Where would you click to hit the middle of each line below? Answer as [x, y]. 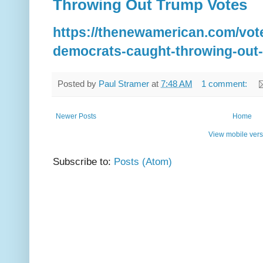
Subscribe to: [83, 161]
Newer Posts [76, 116]
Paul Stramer [124, 83]
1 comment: [225, 83]
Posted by [78, 83]
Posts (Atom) [143, 161]
